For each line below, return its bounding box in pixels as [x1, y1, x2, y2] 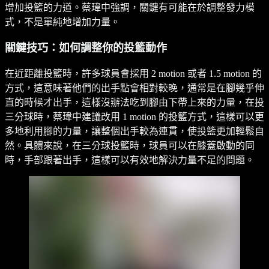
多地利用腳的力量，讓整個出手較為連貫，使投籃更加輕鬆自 [5, 125, 264, 136]
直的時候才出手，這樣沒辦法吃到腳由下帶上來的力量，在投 [5, 97, 264, 107]
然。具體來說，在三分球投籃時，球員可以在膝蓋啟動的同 [5, 140, 255, 151]
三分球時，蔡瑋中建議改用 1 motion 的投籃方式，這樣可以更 [5, 111, 264, 122]
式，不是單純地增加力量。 [5, 16, 120, 27]
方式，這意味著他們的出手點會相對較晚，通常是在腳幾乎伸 [5, 82, 264, 93]
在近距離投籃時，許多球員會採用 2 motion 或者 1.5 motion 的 [5, 68, 262, 79]
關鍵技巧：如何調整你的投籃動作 [5, 41, 167, 54]
